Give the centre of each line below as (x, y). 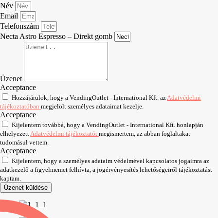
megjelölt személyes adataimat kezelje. (92, 106)
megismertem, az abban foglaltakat (145, 133)
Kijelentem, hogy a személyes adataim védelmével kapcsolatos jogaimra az (110, 161)
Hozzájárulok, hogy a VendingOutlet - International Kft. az (89, 97)
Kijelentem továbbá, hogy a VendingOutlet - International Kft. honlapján (108, 125)
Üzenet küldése (26, 187)
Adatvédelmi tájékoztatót (64, 133)
